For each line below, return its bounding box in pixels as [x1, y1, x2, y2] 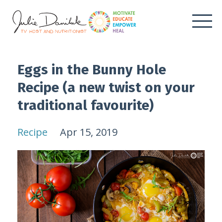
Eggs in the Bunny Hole [17, 61, 166, 78]
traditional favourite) [17, 97, 154, 113]
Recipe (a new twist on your [17, 79, 195, 96]
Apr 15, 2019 [60, 125, 117, 139]
